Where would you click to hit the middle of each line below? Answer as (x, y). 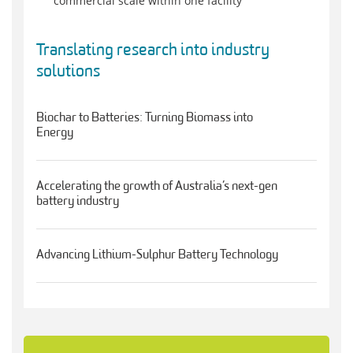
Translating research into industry (153, 51)
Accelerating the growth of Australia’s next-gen (157, 187)
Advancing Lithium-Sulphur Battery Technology (157, 256)
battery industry (78, 202)
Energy (55, 134)
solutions (68, 72)
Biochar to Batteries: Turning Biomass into (145, 119)
